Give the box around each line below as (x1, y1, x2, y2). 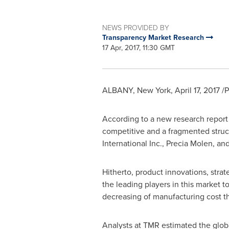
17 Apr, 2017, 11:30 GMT (102, 42, 175, 53)
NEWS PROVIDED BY (102, 22, 169, 32)
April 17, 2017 (174, 84, 220, 96)
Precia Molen (166, 138, 213, 149)
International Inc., (102, 138, 166, 149)
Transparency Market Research (102, 32, 206, 43)
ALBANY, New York (102, 84, 171, 96)
